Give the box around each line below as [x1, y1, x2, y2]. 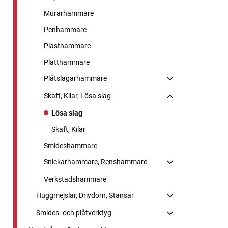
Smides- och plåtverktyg [36, 208, 111, 217]
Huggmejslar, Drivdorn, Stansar [36, 191, 134, 199]
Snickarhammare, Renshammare [44, 157, 147, 166]
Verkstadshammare [44, 175, 106, 183]
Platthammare [44, 58, 90, 66]
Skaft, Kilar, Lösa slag [44, 91, 111, 100]
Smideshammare [44, 141, 97, 150]
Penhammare [44, 25, 87, 34]
